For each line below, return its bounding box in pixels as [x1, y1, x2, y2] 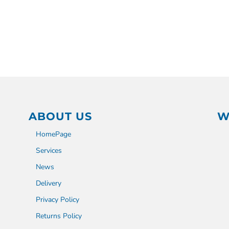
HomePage [35, 129, 71, 139]
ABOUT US [28, 109, 92, 123]
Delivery [35, 178, 61, 188]
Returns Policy [35, 211, 82, 221]
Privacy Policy [35, 194, 79, 204]
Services [35, 145, 62, 155]
